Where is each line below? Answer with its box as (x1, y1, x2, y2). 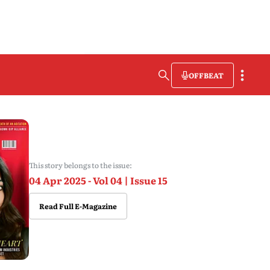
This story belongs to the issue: (28, 160, 132, 171)
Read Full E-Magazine (39, 201, 117, 212)
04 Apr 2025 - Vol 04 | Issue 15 (28, 173, 168, 187)
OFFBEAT (189, 69, 224, 81)
